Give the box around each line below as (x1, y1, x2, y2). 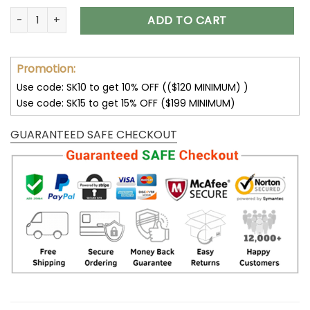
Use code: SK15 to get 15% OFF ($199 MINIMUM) (17, 95, 235, 110)
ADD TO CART (147, 12, 227, 28)
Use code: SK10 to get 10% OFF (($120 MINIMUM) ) (17, 80, 248, 94)
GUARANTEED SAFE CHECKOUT (10, 126, 177, 143)
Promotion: (17, 60, 75, 77)
